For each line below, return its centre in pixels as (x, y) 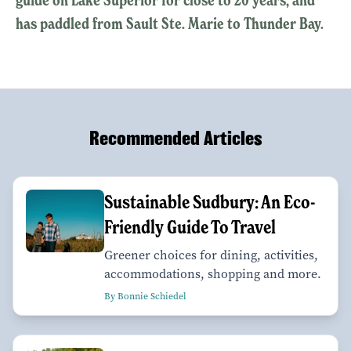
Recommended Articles (175, 138)
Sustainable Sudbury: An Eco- (210, 201)
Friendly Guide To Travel (190, 226)
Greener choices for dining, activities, (211, 255)
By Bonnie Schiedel (145, 296)
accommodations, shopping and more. (213, 273)
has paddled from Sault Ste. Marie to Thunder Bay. (171, 23)
